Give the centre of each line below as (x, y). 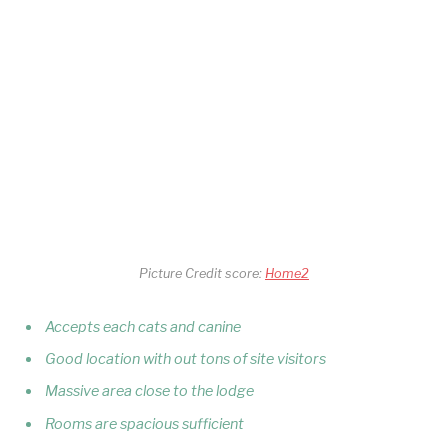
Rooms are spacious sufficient (144, 423)
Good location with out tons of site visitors (185, 358)
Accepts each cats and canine (143, 326)
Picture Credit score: (202, 273)
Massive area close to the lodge (149, 391)
